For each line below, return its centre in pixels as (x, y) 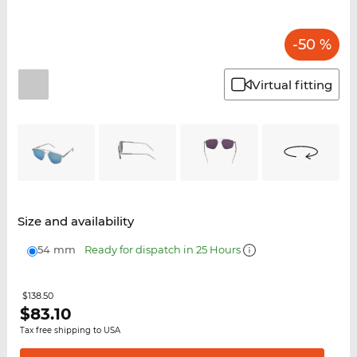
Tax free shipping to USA (70, 331)
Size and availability (75, 222)
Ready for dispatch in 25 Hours (163, 250)
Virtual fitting (292, 84)
